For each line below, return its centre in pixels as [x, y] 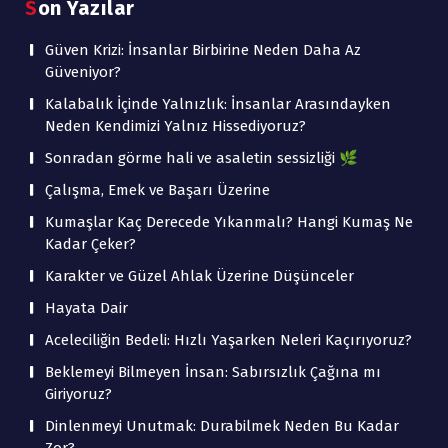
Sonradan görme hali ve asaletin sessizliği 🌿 [201, 158]
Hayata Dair [86, 308]
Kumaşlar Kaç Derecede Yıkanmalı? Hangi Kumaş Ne [229, 222]
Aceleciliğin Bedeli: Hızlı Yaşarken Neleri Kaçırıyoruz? [228, 340]
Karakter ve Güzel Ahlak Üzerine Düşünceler [199, 276]
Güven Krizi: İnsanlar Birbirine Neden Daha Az [203, 50]
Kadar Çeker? [90, 244]
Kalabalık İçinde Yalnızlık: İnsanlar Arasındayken [218, 104]
